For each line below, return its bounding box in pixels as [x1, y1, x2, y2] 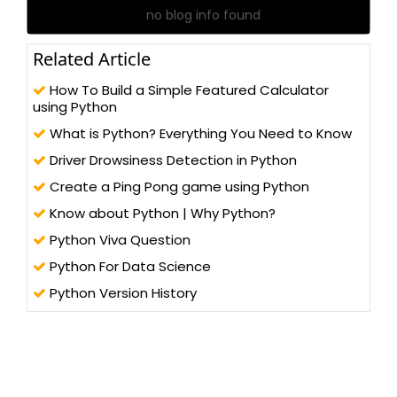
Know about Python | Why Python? [46, 204, 276, 223]
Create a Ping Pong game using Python [46, 177, 309, 197]
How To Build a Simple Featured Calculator [46, 81, 329, 100]
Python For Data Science [46, 257, 211, 276]
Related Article [33, 47, 151, 72]
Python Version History [46, 284, 197, 303]
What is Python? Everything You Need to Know [46, 124, 352, 144]
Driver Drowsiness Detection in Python [46, 151, 297, 170]
